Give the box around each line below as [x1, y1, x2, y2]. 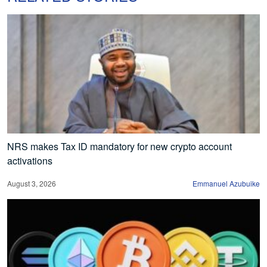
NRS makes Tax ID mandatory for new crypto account [7, 139, 232, 153]
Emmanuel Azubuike [193, 178, 260, 188]
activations [7, 153, 52, 167]
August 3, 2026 [7, 178, 56, 188]
